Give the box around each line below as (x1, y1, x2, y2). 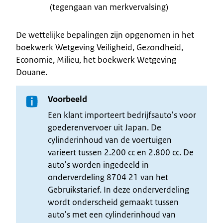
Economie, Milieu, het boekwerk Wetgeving (16, 54, 176, 65)
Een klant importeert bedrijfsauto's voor (48, 109, 196, 120)
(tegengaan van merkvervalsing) (50, 1, 168, 12)
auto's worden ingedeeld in (48, 159, 149, 170)
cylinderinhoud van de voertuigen (48, 134, 172, 145)
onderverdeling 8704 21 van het (48, 171, 168, 183)
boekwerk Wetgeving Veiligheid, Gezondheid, (16, 41, 183, 53)
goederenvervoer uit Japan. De (48, 121, 161, 133)
